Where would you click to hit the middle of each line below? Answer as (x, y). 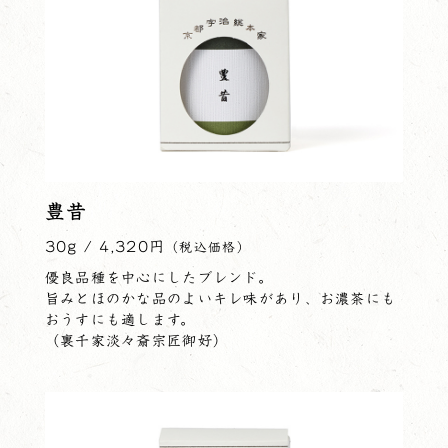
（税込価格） (208, 247)
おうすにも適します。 (120, 319)
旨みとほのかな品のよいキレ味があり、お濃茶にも (220, 298)
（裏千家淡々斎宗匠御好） (136, 340)
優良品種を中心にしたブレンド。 (158, 277)
